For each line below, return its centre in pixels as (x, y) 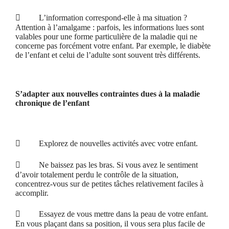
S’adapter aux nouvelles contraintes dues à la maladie (108, 94)
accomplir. (32, 193)
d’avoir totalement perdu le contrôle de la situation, (97, 175)
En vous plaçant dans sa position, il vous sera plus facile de (110, 224)
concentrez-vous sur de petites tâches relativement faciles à (109, 184)
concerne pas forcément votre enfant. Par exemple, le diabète (113, 46)
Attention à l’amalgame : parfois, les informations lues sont (110, 27)
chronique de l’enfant (52, 103)
